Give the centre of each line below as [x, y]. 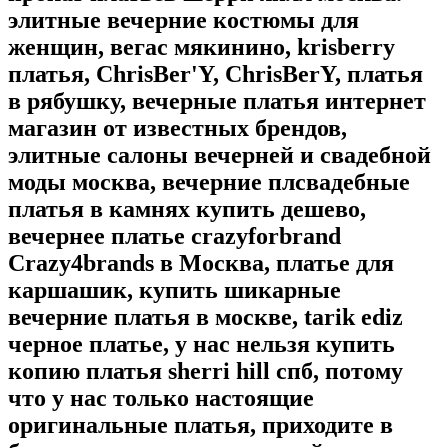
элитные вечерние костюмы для [183, 20]
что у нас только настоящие [161, 398]
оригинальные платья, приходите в [200, 425]
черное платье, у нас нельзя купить [201, 344]
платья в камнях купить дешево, [187, 209]
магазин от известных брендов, [177, 128]
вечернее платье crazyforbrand [174, 236]
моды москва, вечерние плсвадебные [209, 182]
